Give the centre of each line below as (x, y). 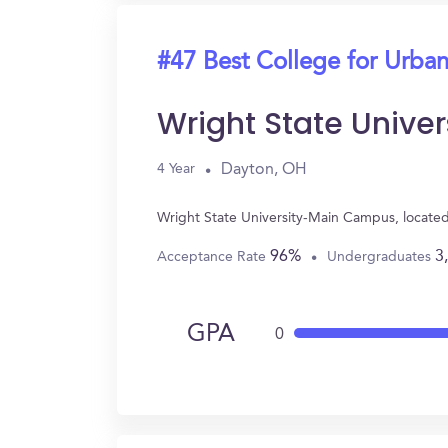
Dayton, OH (264, 169)
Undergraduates (381, 256)
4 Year (176, 169)
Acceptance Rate (213, 256)
